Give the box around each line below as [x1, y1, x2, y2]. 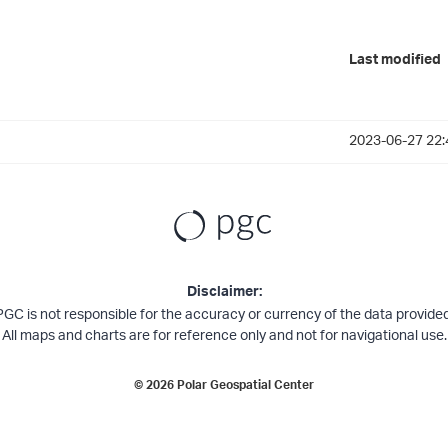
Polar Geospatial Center [177, 375, 314, 400]
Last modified [349, 48, 441, 77]
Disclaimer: [186, 280, 262, 309]
